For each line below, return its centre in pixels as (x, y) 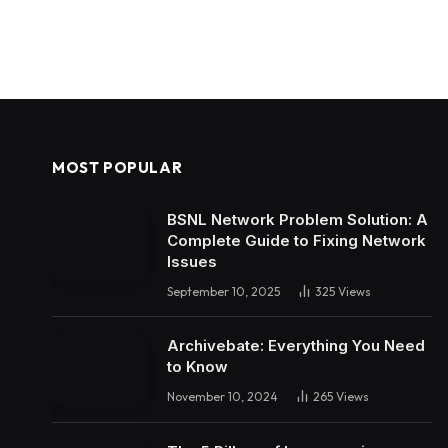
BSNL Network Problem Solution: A (297, 219)
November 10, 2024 (222, 396)
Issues (192, 261)
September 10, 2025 (223, 291)
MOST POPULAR (117, 167)
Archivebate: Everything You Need (296, 345)
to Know (197, 366)
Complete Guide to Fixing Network (296, 240)
